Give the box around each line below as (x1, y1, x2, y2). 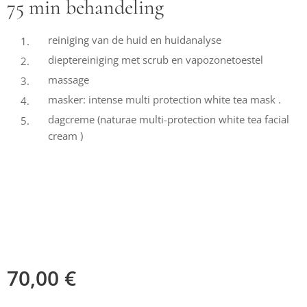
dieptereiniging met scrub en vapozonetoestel (48, 53, 263, 66)
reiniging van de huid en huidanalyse (48, 33, 221, 47)
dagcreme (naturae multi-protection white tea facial (48, 112, 289, 126)
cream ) (48, 129, 83, 143)
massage (48, 73, 89, 86)
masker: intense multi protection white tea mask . (48, 93, 281, 106)
